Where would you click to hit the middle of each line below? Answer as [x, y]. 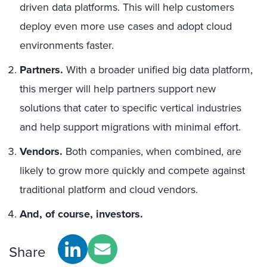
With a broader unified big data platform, [158, 70]
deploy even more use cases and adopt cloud [126, 26]
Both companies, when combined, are [152, 151]
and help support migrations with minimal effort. [130, 127]
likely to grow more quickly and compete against [132, 170]
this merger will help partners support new [118, 89]
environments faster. [67, 45]
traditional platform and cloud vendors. [109, 190]
